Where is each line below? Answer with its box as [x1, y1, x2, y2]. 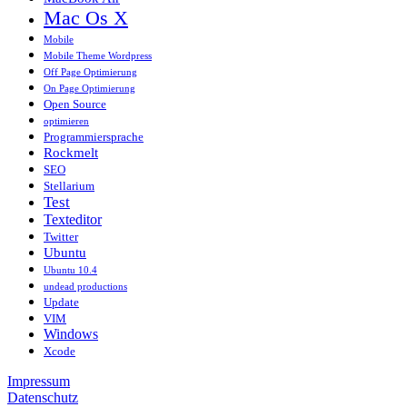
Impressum [7, 373, 70, 390]
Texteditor [44, 212, 102, 228]
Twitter [44, 230, 78, 244]
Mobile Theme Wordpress [44, 51, 152, 62]
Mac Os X [44, 6, 128, 30]
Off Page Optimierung [44, 67, 137, 78]
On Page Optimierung [44, 84, 135, 94]
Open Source [44, 97, 106, 112]
